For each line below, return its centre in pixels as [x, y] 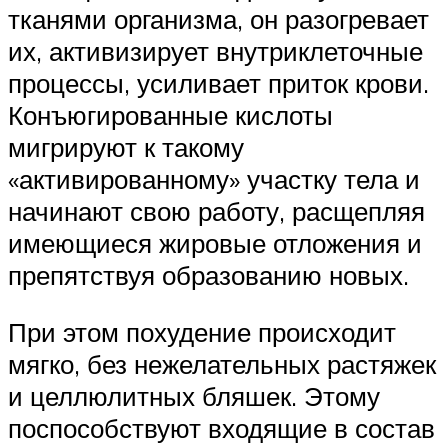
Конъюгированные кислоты [170, 114]
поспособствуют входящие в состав [221, 428]
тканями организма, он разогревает [218, 18]
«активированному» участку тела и [214, 178]
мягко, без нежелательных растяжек [222, 364]
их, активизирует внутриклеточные [215, 50]
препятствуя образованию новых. [208, 274]
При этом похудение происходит [202, 332]
